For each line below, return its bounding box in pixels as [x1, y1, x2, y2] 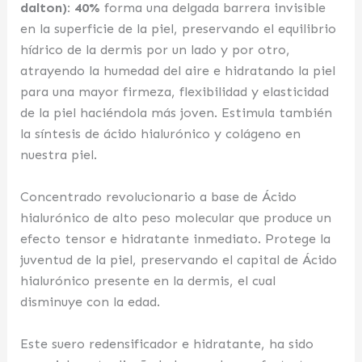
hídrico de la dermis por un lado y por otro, [20, 41, 291, 57]
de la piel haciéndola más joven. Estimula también [20, 104, 333, 120]
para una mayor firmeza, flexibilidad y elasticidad [20, 83, 330, 99]
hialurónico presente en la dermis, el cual [20, 272, 276, 288]
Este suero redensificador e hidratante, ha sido [20, 336, 314, 352]
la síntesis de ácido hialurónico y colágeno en [20, 125, 301, 141]
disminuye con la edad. [20, 293, 161, 309]
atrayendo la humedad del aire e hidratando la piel [20, 62, 336, 78]
